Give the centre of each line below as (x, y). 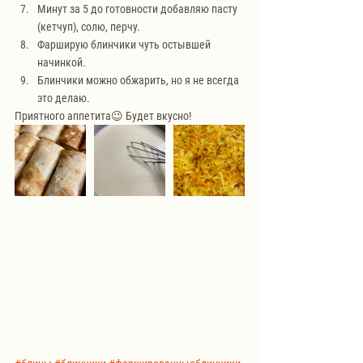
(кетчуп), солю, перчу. (89, 26)
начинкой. (62, 62)
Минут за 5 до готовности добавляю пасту (139, 9)
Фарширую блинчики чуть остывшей (125, 44)
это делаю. (64, 98)
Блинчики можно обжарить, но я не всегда (139, 80)
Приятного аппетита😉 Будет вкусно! (103, 115)
